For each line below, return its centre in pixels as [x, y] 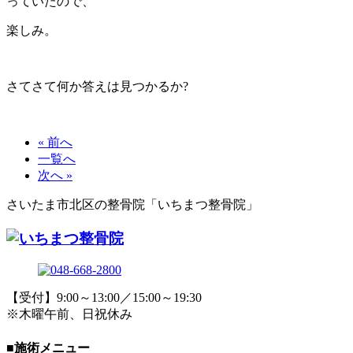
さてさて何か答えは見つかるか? [97, 86]
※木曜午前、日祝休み [69, 314]
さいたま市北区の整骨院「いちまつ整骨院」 [132, 204]
